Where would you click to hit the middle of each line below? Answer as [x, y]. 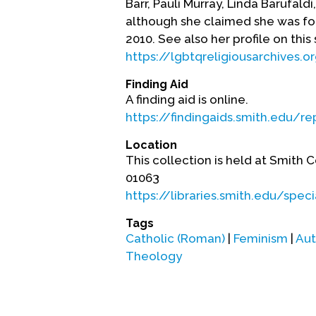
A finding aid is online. [187, 99]
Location [151, 145]
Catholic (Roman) [175, 238]
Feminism [261, 238]
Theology [154, 256]
